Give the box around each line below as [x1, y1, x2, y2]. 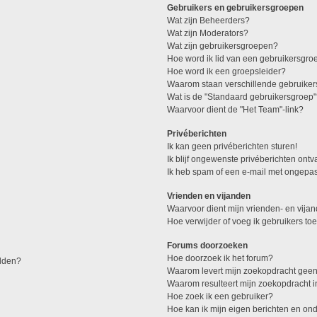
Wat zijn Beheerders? [167, 15, 250, 25]
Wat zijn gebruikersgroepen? [167, 40, 279, 51]
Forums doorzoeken [167, 240, 248, 250]
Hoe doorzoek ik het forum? [167, 253, 274, 263]
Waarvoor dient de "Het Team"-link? [167, 104, 304, 115]
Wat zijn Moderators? [167, 28, 249, 38]
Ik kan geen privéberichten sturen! [167, 141, 298, 151]
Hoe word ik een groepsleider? [167, 66, 287, 76]
